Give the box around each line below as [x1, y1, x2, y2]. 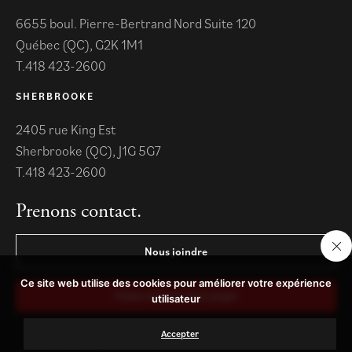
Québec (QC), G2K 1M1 [16, 35, 143, 53]
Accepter [161, 328, 199, 339]
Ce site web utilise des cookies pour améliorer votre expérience [20, 277, 332, 289]
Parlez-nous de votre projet [115, 289, 236, 303]
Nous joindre [145, 244, 207, 259]
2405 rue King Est [16, 121, 115, 139]
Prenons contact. [16, 198, 141, 224]
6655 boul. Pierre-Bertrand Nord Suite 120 [16, 14, 256, 32]
